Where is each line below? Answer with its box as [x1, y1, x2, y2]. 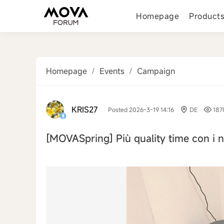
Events [99, 65, 124, 76]
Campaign [137, 65, 175, 76]
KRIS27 [71, 104, 98, 115]
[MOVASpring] [46, 131, 116, 145]
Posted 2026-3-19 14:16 [108, 105, 174, 113]
